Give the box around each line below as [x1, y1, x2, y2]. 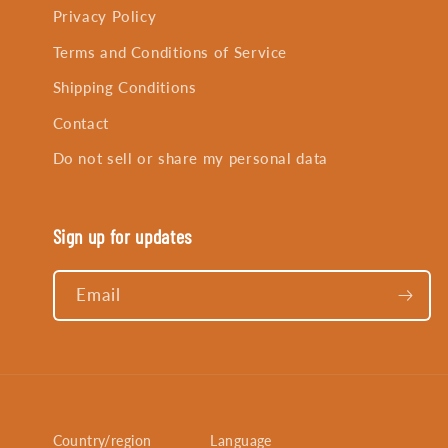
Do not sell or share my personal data [52, 149, 328, 168]
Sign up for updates [52, 223, 193, 248]
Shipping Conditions [52, 78, 197, 97]
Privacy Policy [52, 7, 157, 26]
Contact [52, 113, 109, 132]
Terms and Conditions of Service [52, 42, 288, 61]
